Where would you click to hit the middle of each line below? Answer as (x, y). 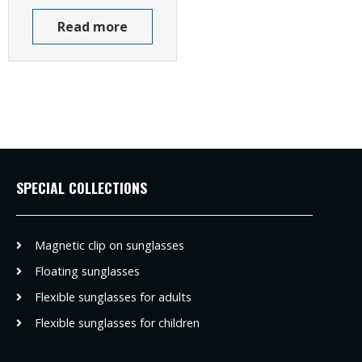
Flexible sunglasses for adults (113, 297)
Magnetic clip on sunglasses (109, 245)
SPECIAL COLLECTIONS (82, 187)
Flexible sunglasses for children (117, 322)
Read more (93, 27)
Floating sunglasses (87, 271)
